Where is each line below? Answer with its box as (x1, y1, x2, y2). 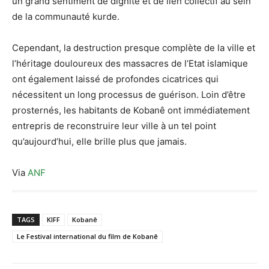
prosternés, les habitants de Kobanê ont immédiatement (12, 104, 250, 116)
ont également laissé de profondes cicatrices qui (12, 73, 219, 85)
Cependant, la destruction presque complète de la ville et (12, 42, 255, 54)
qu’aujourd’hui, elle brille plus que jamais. (12, 136, 187, 148)
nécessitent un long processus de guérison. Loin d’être (12, 89, 246, 101)
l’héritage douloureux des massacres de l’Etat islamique (12, 58, 248, 70)
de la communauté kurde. (12, 11, 119, 23)
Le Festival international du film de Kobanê (17, 232, 158, 241)
